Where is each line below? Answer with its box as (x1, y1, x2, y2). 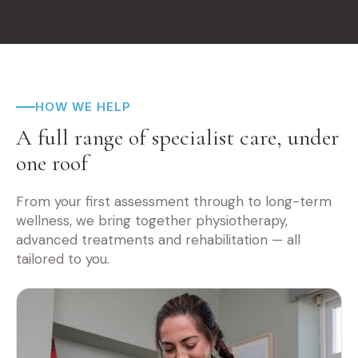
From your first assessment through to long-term (16, 193, 332, 211)
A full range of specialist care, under (16, 124, 339, 152)
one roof (16, 149, 88, 177)
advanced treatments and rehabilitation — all (16, 231, 300, 249)
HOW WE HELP (35, 99, 131, 115)
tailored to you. (16, 250, 109, 268)
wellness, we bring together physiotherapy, (16, 212, 288, 230)
